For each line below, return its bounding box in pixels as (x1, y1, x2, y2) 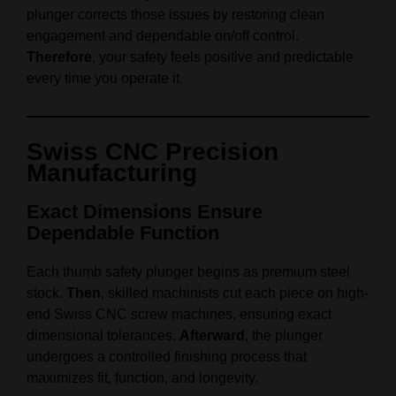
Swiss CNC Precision (27, 138, 278, 166)
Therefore (27, 49, 92, 65)
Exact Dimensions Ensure (27, 201, 263, 224)
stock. (27, 286, 66, 301)
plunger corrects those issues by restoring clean (27, 7, 324, 23)
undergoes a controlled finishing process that (27, 349, 307, 365)
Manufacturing (27, 159, 197, 187)
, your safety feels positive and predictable (92, 49, 354, 65)
